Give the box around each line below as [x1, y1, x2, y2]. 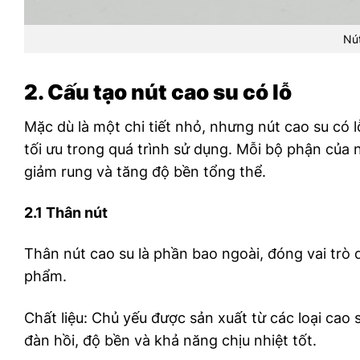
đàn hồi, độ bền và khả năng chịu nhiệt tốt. [24, 331, 317, 349]
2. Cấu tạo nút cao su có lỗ [24, 79, 292, 104]
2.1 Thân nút [24, 204, 108, 222]
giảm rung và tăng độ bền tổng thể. [24, 162, 266, 180]
